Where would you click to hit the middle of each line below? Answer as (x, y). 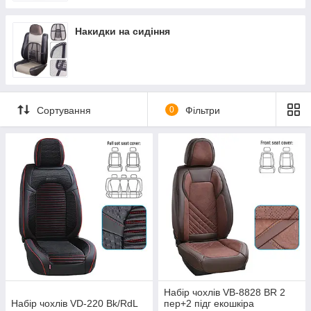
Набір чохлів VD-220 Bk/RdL (74, 303)
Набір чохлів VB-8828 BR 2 (225, 292)
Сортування (64, 110)
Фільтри (202, 110)
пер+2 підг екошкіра (209, 303)
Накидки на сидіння (123, 31)
